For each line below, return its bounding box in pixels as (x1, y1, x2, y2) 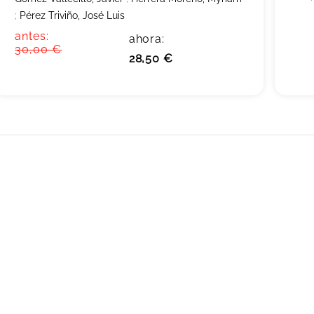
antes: (15, 29, 50, 43)
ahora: (128, 32, 165, 46)
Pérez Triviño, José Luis (20, 10, 125, 21)
